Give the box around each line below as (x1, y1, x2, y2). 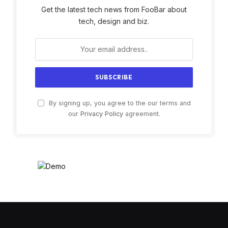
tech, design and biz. (79, 16, 149, 25)
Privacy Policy (80, 109, 123, 118)
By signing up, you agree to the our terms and (46, 99, 191, 107)
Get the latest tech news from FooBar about (41, 5, 187, 14)
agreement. (123, 109, 160, 118)
